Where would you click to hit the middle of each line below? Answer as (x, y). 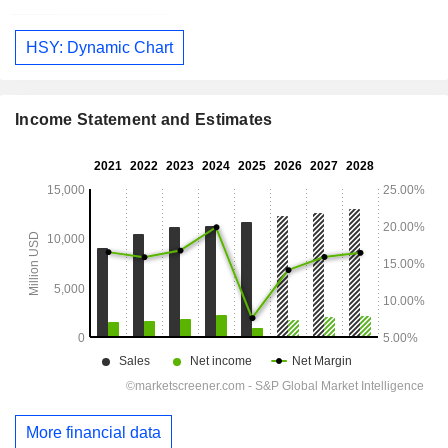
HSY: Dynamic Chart (99, 47)
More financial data (93, 433)
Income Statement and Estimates (144, 120)
